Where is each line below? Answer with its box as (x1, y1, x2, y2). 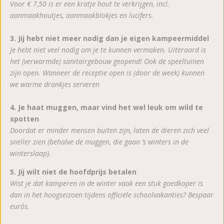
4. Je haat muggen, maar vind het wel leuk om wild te (10, 102, 203, 112)
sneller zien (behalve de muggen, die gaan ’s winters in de (10, 136, 188, 146)
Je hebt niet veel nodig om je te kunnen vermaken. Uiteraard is (10, 44, 206, 54)
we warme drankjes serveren (10, 79, 99, 89)
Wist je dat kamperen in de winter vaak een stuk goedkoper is (10, 178, 203, 188)
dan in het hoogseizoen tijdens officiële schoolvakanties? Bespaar (10, 189, 213, 199)
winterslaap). (10, 148, 51, 158)
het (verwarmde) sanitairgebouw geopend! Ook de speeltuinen (10, 56, 204, 66)
